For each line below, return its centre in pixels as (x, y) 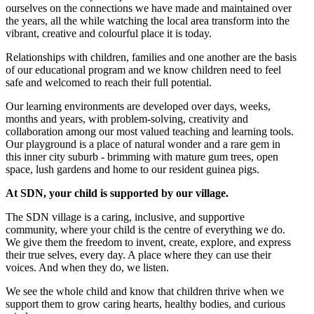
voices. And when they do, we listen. (87, 268)
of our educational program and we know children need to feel (143, 70)
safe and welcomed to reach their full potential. (109, 83)
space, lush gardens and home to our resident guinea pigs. (132, 170)
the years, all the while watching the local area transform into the (148, 21)
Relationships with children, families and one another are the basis (151, 57)
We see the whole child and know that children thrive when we (145, 292)
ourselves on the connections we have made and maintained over (149, 8)
